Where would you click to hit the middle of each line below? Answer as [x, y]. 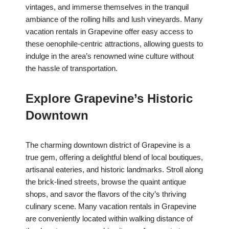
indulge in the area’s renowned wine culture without [110, 56]
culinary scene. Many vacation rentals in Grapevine [111, 207]
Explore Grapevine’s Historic [109, 99]
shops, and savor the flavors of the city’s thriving [106, 194]
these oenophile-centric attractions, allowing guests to [114, 44]
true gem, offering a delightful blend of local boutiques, [114, 157]
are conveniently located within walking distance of [109, 219]
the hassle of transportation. [72, 68]
